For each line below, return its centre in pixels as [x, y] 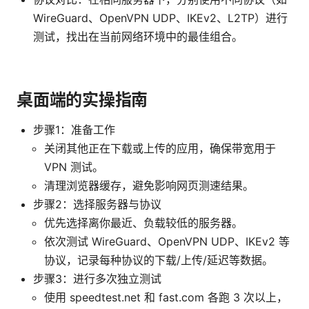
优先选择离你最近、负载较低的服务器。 [143, 223]
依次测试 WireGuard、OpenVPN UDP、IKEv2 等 [167, 242]
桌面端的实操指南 [82, 100]
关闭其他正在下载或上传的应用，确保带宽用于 [160, 149]
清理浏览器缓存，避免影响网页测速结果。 [149, 186]
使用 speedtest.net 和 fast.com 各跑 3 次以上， [166, 298]
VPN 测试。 [74, 167]
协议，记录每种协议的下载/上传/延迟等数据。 [159, 260]
